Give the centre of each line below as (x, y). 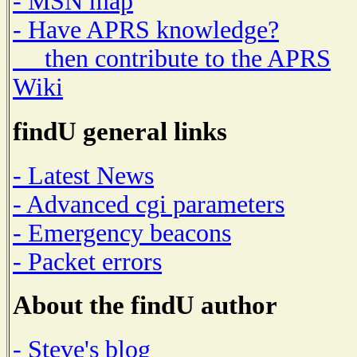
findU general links (120, 132)
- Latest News (83, 175)
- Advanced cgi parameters (149, 204)
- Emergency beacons (122, 233)
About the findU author (145, 306)
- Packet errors (87, 261)
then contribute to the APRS (172, 59)
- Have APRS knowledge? (146, 30)
